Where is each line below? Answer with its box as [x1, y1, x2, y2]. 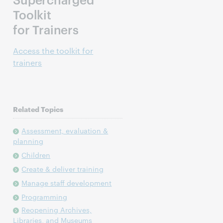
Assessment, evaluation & [21, 125, 109, 135]
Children [21, 150, 51, 160]
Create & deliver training [21, 164, 104, 174]
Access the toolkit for [13, 45, 94, 56]
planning [13, 136, 44, 146]
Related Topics [13, 104, 64, 113]
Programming [21, 192, 68, 202]
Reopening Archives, [21, 205, 92, 215]
